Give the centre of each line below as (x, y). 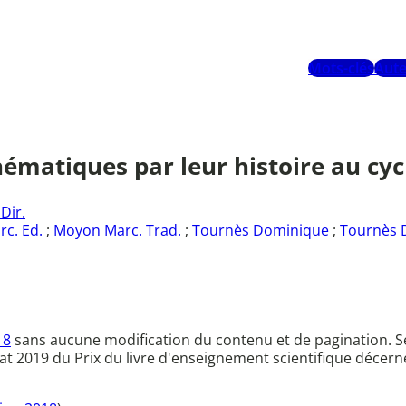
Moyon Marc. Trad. (117, 231)
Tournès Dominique (261, 231)
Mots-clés (341, 68)
